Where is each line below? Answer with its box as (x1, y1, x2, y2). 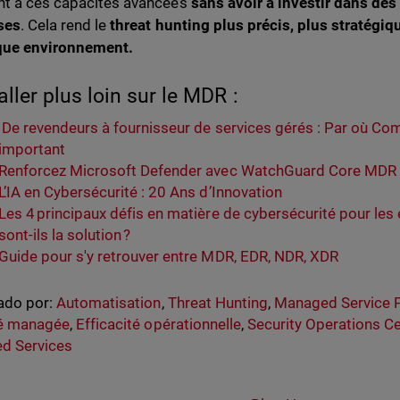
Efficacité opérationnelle (76, 315, 241, 333)
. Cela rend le (21, 16, 111, 34)
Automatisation (56, 294, 162, 312)
